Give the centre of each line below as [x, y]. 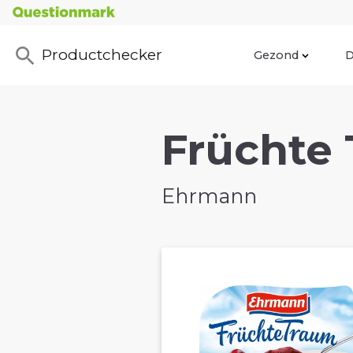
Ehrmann [209, 196]
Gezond [276, 55]
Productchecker [102, 55]
